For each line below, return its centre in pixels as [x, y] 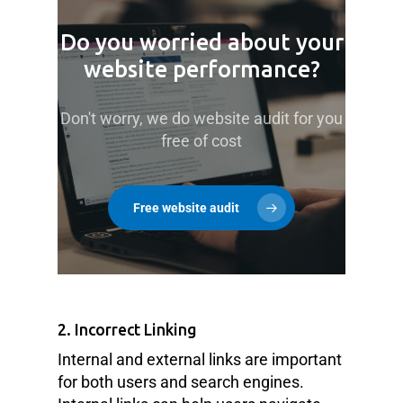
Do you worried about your [201, 43]
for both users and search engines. [181, 381]
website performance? [201, 70]
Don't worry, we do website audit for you [201, 119]
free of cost [201, 141]
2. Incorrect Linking [127, 329]
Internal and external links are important [200, 359]
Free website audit [186, 208]
